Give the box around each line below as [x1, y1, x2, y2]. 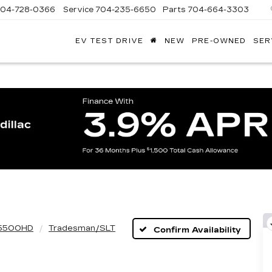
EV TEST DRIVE [75, 37, 143, 46]
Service [63, 5, 94, 14]
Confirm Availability [153, 225, 241, 235]
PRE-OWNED [192, 37, 246, 46]
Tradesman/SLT [49, 223, 115, 234]
